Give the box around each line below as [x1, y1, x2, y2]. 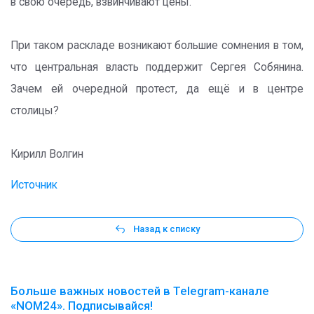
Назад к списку [133, 224, 200, 235]
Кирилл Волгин [11, 147, 83, 161]
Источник [11, 178, 57, 191]
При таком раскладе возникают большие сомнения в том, [11, 39, 303, 52]
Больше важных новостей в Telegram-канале [11, 283, 269, 298]
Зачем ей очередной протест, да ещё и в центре [11, 82, 303, 95]
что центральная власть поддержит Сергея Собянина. [11, 60, 303, 74]
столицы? [11, 104, 59, 117]
